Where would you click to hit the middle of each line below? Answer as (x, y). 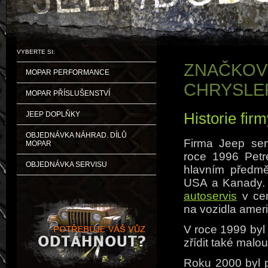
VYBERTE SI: (36, 52)
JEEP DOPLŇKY (53, 114)
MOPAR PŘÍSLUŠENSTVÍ (68, 93)
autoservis (210, 196)
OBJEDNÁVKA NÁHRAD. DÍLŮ (76, 135)
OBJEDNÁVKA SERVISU (66, 165)
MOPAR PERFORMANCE (68, 72)
